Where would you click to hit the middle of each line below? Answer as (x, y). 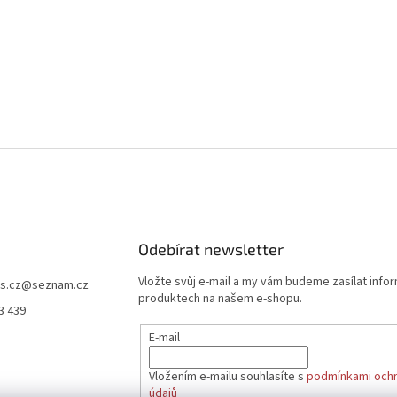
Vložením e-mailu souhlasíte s (227, 376)
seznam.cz (60, 285)
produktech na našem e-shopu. (220, 299)
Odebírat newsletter (210, 249)
